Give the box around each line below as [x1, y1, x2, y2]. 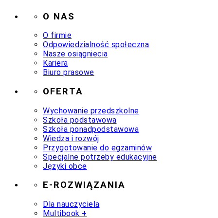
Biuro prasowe [43, 68, 94, 77]
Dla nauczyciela [43, 200, 100, 209]
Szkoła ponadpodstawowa [43, 124, 139, 134]
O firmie [43, 31, 72, 40]
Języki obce [43, 161, 87, 171]
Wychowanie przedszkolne [43, 106, 139, 115]
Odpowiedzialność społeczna [43, 40, 149, 50]
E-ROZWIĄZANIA [43, 180, 126, 191]
